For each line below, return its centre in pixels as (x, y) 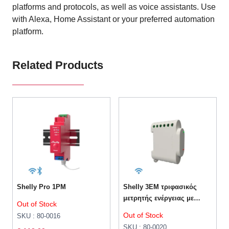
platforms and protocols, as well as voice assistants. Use (114, 7)
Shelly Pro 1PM (42, 187)
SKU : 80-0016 (39, 216)
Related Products (58, 65)
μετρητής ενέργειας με (159, 198)
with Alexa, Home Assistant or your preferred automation (113, 19)
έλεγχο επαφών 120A (157, 210)
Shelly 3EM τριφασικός (160, 187)
